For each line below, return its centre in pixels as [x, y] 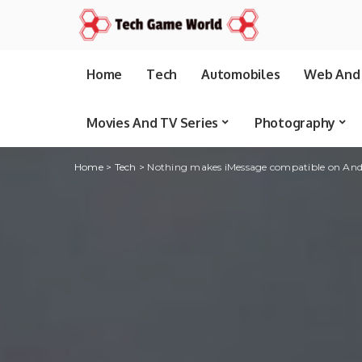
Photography [295, 123]
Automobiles [241, 74]
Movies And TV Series [152, 123]
